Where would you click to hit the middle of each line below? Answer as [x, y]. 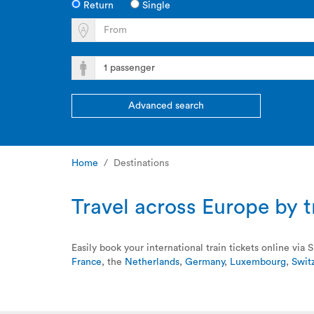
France [87, 262]
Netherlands [152, 262]
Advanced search [166, 106]
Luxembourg [258, 262]
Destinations [141, 163]
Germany [205, 262]
